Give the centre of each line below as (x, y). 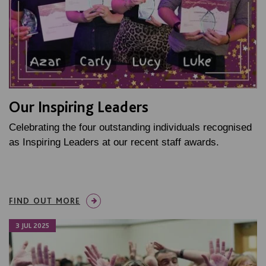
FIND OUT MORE (45, 201)
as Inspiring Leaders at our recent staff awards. (114, 142)
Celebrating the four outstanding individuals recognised (130, 128)
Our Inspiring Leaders (79, 107)
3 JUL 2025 (32, 226)
